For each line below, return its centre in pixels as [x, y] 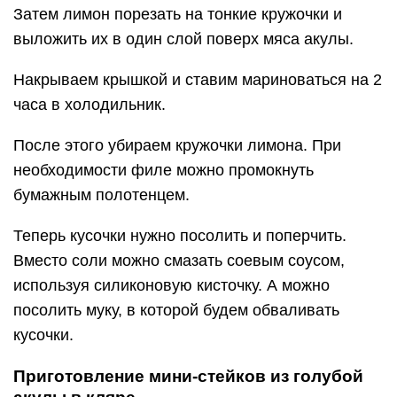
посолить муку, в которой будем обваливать [176, 310]
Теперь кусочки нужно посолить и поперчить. [180, 236]
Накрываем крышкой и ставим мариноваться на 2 [198, 80]
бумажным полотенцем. [101, 195]
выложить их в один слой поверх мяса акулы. [183, 39]
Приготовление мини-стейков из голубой [188, 376]
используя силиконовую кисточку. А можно [171, 285]
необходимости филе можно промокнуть [163, 170]
